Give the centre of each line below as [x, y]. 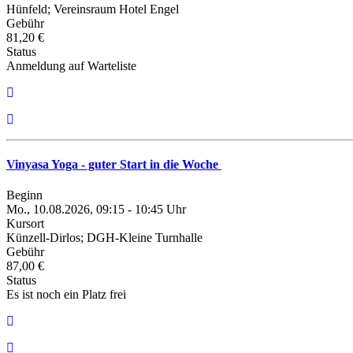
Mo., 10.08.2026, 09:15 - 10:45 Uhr [96, 210]
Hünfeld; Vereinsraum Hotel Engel [93, 9]
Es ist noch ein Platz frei [66, 295]
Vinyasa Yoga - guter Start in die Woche [114, 165]
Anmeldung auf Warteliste [71, 65]
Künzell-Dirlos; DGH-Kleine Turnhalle [104, 238]
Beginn [24, 195]
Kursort [25, 224]
